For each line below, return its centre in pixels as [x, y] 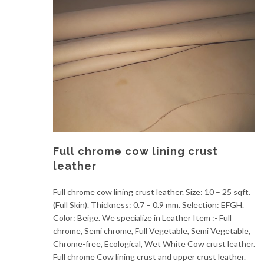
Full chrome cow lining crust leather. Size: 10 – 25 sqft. [152, 192]
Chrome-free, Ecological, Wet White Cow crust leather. [154, 243]
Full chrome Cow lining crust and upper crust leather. [149, 256]
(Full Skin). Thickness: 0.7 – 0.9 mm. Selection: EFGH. [148, 204]
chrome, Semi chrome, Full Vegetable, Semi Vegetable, [152, 230]
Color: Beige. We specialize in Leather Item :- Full [142, 217]
